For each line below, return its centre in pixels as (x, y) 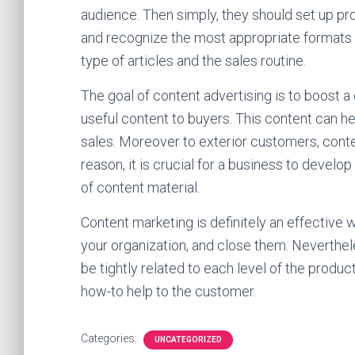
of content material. (140, 187)
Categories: (110, 338)
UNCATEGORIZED (188, 340)
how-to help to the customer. (168, 291)
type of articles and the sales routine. (193, 61)
